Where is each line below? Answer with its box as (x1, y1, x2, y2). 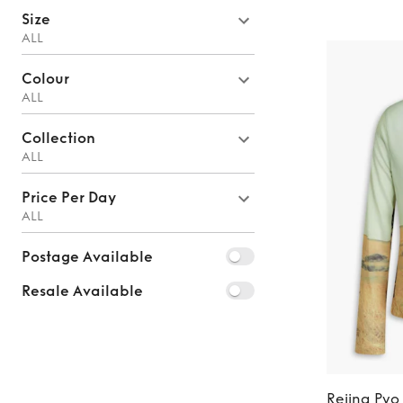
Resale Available (22, 282, 143, 300)
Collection (22, 130, 95, 147)
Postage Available (22, 248, 153, 265)
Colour (22, 70, 69, 87)
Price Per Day (22, 189, 116, 206)
